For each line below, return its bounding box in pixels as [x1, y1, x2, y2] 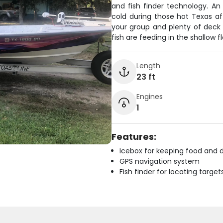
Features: [111, 130, 156, 143]
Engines [136, 91, 163, 102]
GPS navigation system [119, 156, 200, 166]
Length [136, 60, 160, 71]
